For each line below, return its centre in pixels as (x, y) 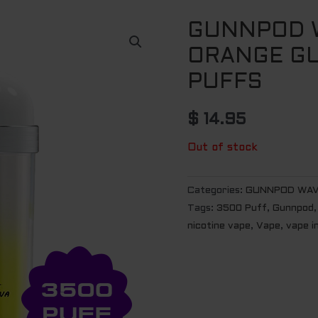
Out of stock (223, 147)
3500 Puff (242, 208)
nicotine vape (219, 226)
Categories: (216, 190)
